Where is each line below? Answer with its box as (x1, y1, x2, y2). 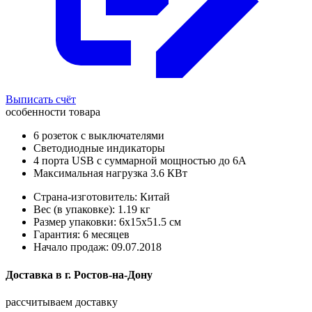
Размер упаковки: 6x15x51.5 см (33, 216, 181, 228)
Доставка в (6, 268, 62, 281)
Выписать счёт (6, 93, 76, 106)
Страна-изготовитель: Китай (33, 191, 170, 203)
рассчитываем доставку (6, 295, 118, 308)
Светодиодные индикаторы (33, 142, 165, 155)
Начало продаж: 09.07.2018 (33, 241, 162, 253)
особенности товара (6, 106, 100, 118)
